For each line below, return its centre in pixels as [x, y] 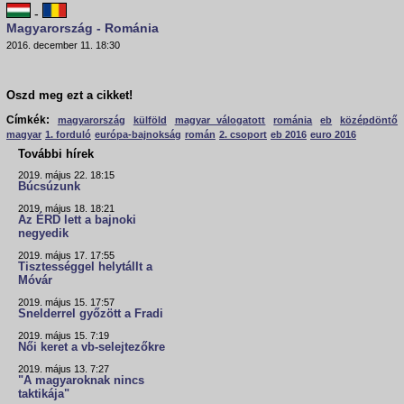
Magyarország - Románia [83, 28]
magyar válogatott [220, 120]
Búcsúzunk [49, 187]
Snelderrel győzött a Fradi [91, 314]
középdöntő [369, 120]
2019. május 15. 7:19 [64, 336]
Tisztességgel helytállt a [85, 267]
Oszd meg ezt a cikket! [69, 96]
